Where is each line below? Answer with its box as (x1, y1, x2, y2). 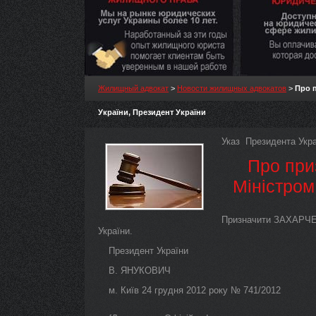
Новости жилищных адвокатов (177, 84, 286, 92)
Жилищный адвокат (98, 84, 169, 92)
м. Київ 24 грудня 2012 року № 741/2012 (109, 285, 281, 296)
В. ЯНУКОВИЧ (109, 265, 171, 276)
